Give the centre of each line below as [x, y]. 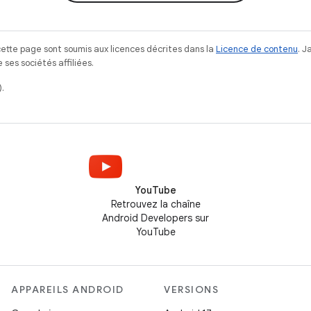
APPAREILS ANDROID [68, 289]
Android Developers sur [155, 218]
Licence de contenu [257, 49]
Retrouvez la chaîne [155, 204]
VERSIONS [191, 289]
